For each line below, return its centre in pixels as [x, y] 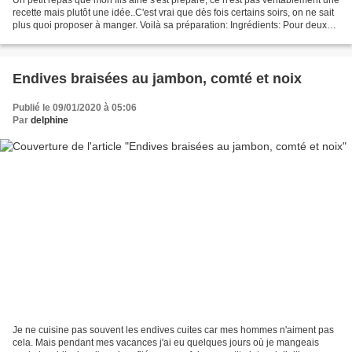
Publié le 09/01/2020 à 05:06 [75, 107]
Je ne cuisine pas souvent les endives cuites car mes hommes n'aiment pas [173, 330]
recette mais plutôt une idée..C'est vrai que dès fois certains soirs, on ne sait [173, 12]
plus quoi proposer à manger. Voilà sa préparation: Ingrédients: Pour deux [170, 25]
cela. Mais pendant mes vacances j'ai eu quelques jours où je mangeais [166, 343]
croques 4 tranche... [55, 37]
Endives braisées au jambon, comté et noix [157, 78]
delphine [49, 120]
